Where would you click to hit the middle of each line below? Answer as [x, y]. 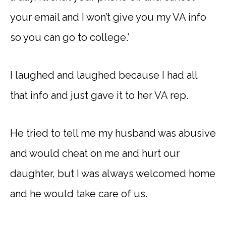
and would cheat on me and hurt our [95, 153]
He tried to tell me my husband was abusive [113, 133]
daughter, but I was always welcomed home [113, 174]
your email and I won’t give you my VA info [108, 17]
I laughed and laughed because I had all [104, 75]
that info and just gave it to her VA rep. [99, 95]
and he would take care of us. [79, 194]
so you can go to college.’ [70, 37]
